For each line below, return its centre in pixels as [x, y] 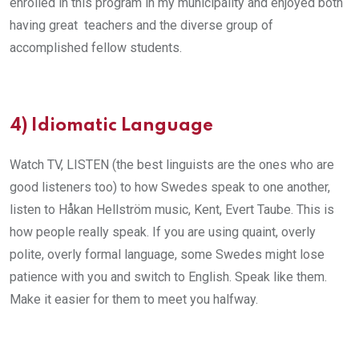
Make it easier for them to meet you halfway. [134, 299]
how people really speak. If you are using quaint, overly [163, 232]
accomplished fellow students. [96, 47]
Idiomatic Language [122, 125]
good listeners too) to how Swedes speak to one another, [170, 187]
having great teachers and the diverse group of [141, 25]
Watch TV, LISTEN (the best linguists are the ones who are [172, 164]
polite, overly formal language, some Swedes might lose [167, 254]
